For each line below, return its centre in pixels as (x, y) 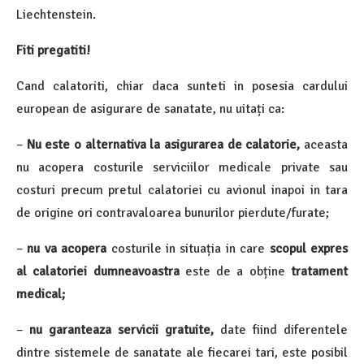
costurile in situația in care (188, 249)
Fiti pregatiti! (53, 50)
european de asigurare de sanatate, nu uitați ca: (150, 109)
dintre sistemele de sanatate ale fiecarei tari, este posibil (182, 353)
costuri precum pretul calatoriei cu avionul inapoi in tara (182, 190)
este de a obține (235, 271)
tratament (320, 271)
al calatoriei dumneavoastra (98, 271)
